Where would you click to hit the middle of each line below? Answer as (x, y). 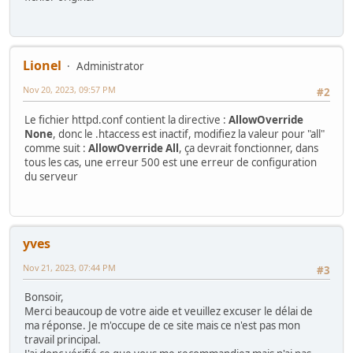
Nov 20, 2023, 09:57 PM (69, 90)
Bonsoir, (44, 297)
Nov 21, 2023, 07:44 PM (69, 267)
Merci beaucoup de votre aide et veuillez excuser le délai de (169, 312)
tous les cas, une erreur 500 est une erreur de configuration (171, 162)
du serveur (51, 176)
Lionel (42, 66)
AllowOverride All (134, 148)
